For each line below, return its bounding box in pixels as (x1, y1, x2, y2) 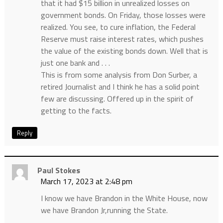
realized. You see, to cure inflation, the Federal (40, 21, 196, 33)
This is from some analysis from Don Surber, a (40, 69, 197, 81)
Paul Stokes (37, 164, 80, 177)
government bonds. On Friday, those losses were (40, 9, 206, 21)
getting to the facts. (40, 105, 111, 117)
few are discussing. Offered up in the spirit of (40, 93, 194, 105)
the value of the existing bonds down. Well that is (40, 45, 208, 57)
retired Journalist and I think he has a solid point (40, 81, 200, 93)
